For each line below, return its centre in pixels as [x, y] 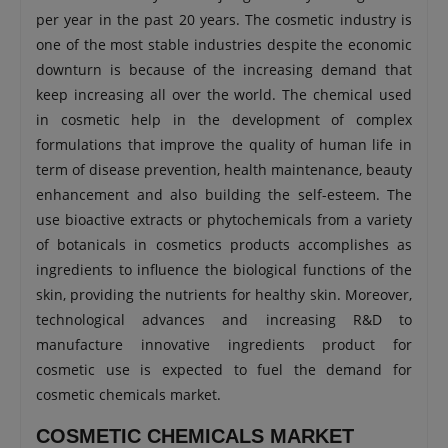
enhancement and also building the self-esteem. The [224, 194]
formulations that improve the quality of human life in [224, 144]
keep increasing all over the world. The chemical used [224, 94]
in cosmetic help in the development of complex [224, 119]
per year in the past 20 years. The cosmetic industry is [224, 19]
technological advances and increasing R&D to [224, 319]
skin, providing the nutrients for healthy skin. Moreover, [224, 294]
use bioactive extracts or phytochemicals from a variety [224, 219]
